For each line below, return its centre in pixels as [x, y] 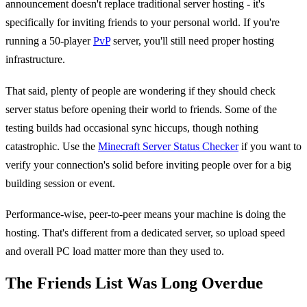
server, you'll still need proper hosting [192, 41]
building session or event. [60, 183]
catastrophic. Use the [52, 146]
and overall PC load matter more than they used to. [115, 251]
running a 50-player [49, 41]
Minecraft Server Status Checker [168, 146]
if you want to [270, 146]
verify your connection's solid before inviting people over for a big [148, 164]
